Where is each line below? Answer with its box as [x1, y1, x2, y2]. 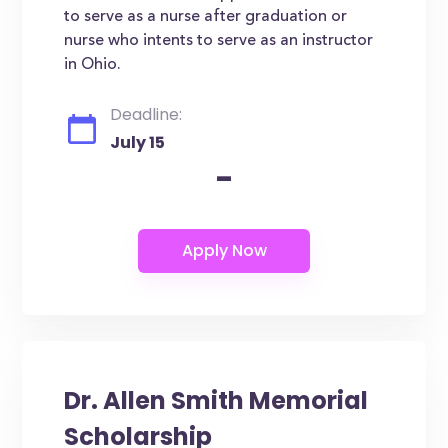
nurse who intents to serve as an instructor [64, 33, 374, 49]
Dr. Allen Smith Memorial [64, 384, 369, 417]
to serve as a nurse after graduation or [64, 9, 348, 25]
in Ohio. [64, 57, 122, 73]
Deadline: [110, 103, 183, 126]
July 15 [110, 131, 166, 154]
